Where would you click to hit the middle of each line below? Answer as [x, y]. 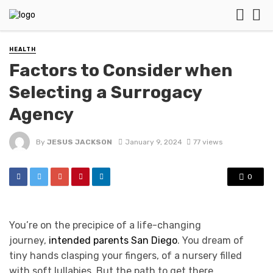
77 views [207, 142]
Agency [41, 114]
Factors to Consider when [121, 70]
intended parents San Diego [113, 241]
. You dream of [211, 241]
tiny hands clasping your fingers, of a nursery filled [126, 256]
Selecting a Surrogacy [105, 92]
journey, [29, 241]
